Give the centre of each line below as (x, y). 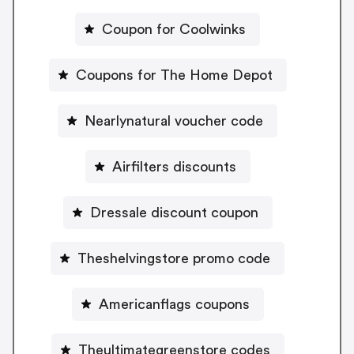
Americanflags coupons (174, 304)
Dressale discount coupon (174, 212)
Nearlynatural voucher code (174, 121)
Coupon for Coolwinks (174, 29)
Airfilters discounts (174, 166)
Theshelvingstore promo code (174, 258)
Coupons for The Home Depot (174, 75)
